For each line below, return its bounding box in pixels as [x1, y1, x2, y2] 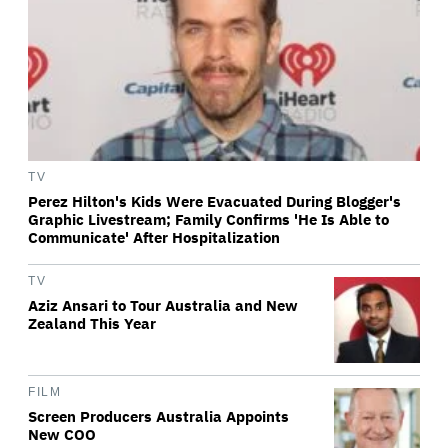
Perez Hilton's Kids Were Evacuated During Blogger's [28, 192, 401, 212]
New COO [28, 425, 96, 445]
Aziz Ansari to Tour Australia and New [28, 296, 298, 316]
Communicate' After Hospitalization [28, 228, 280, 248]
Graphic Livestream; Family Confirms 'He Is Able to [28, 210, 389, 230]
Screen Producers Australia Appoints [28, 407, 289, 427]
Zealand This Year [28, 314, 156, 334]
